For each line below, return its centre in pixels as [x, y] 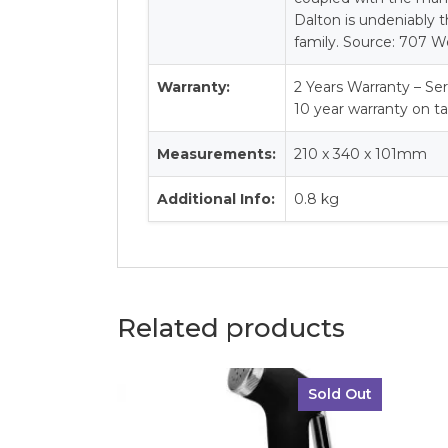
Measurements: [217, 154]
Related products [231, 328]
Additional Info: [216, 199]
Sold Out [339, 394]
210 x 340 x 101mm [361, 154]
